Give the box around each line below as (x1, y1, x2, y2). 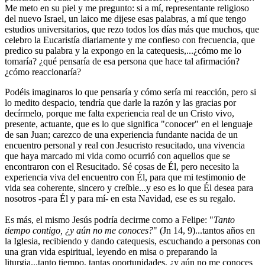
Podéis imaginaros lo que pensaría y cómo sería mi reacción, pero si (5, 87, 256, 98)
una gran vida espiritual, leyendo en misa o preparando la (5, 247, 217, 257)
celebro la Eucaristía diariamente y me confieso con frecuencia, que (5, 35, 255, 46)
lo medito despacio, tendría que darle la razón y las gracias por (5, 98, 236, 108)
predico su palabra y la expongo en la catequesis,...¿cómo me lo (5, 46, 241, 56)
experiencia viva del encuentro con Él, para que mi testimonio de (5, 172, 245, 183)
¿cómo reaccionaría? (5, 67, 81, 77)
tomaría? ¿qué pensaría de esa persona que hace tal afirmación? (5, 56, 240, 67)
